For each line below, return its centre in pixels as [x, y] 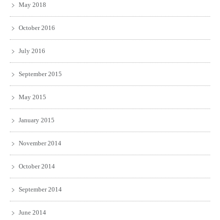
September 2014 [40, 189]
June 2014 [32, 212]
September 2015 [40, 74]
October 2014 [37, 166]
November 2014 [40, 143]
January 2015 [37, 120]
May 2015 [32, 97]
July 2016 [32, 51]
